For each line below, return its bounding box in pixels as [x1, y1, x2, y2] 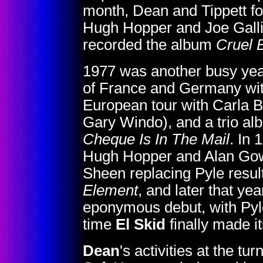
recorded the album [83, 36, 216, 53]
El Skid [116, 216, 166, 232]
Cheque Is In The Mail [83, 131, 230, 147]
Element [83, 182, 138, 198]
